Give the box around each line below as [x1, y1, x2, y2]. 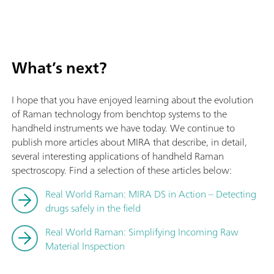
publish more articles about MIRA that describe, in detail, [12, 133, 247, 150]
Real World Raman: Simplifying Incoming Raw [45, 223, 239, 240]
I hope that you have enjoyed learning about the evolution [12, 91, 253, 108]
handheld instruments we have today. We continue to [12, 119, 235, 136]
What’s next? [12, 53, 107, 81]
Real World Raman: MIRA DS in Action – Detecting [45, 185, 256, 202]
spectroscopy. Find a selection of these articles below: [12, 161, 232, 179]
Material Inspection [45, 237, 125, 254]
